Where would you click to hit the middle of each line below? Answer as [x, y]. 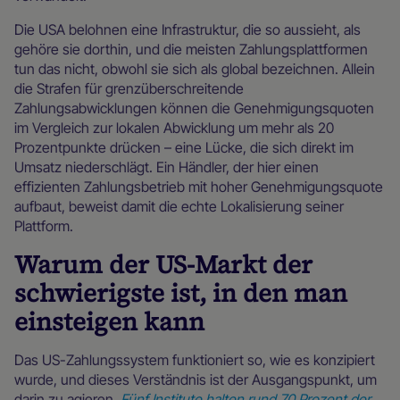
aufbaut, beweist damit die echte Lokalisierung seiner [179, 206]
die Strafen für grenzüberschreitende [129, 88]
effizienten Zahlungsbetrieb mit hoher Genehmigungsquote [199, 186]
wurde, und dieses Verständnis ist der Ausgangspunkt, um [196, 379]
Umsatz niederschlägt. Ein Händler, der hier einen [167, 167]
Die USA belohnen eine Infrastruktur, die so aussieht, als [187, 29]
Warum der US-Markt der [163, 264]
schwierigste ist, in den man [181, 292]
